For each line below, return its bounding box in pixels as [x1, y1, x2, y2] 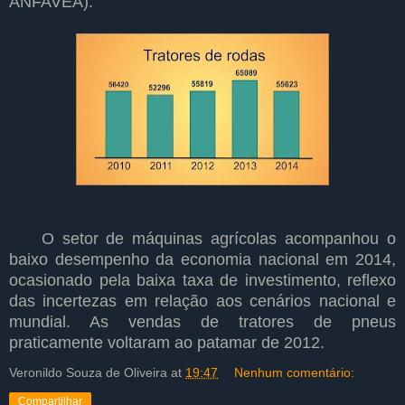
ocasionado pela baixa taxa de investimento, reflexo [9, 270, 396, 289]
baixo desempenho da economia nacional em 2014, [9, 250, 396, 268]
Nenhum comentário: [234, 364, 355, 380]
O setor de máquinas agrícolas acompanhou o [9, 229, 396, 248]
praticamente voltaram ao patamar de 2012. [9, 333, 329, 352]
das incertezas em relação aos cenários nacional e [9, 291, 396, 310]
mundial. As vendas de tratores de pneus [9, 312, 396, 331]
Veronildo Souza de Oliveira [9, 364, 167, 380]
